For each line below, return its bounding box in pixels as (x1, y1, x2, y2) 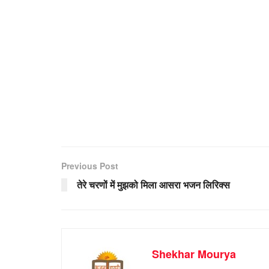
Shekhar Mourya (152, 246, 236, 262)
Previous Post (61, 159, 118, 172)
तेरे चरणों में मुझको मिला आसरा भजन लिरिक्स (77, 177, 230, 192)
